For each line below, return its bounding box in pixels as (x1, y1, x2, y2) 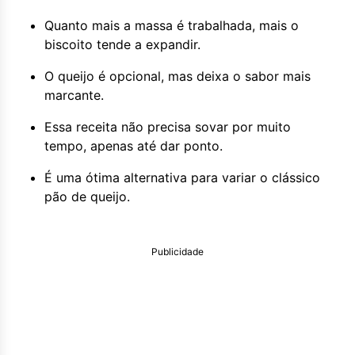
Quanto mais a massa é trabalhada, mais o (44, 17, 299, 33)
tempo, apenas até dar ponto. (44, 138, 223, 154)
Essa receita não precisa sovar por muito (44, 119, 291, 135)
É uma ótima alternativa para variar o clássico (44, 170, 320, 185)
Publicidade (151, 246, 204, 258)
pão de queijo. (44, 189, 130, 204)
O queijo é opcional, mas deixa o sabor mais (44, 68, 311, 84)
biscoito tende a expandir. (44, 36, 200, 52)
